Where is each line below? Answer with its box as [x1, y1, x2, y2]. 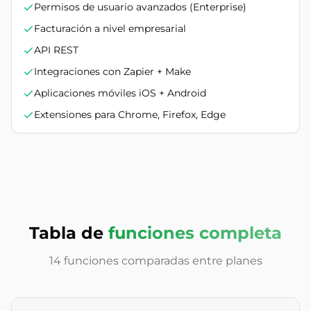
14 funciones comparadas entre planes [49, 254, 262, 267]
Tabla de [29, 223, 103, 243]
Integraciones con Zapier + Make [34, 65, 191, 78]
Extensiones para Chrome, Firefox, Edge [34, 108, 226, 121]
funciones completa [108, 223, 282, 243]
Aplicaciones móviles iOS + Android [34, 87, 206, 99]
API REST [34, 44, 78, 56]
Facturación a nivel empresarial [34, 22, 186, 35]
